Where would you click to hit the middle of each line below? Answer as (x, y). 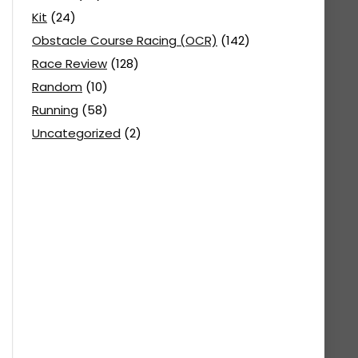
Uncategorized (76, 133)
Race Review (70, 63)
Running (55, 109)
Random (57, 86)
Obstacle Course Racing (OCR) (125, 40)
